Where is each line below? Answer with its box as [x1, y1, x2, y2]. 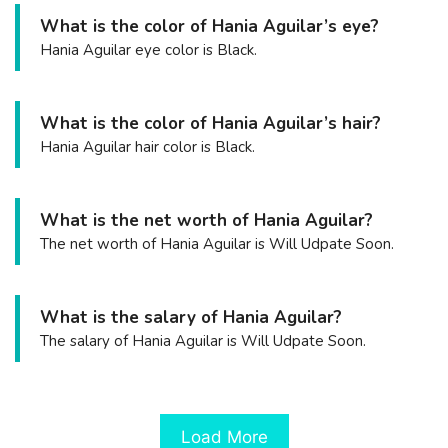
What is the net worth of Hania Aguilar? [40, 208, 373, 232]
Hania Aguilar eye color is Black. [40, 39, 257, 60]
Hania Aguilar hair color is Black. [40, 136, 255, 157]
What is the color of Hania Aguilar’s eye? [40, 14, 379, 38]
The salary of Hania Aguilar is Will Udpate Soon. [40, 330, 366, 351]
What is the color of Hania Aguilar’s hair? [40, 111, 381, 135]
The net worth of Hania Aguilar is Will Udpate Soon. [40, 233, 394, 254]
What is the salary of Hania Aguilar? [40, 305, 342, 329]
